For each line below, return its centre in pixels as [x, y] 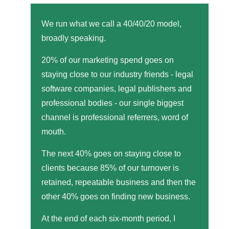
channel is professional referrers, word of [115, 117]
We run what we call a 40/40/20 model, [111, 24]
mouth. [54, 131]
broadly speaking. [74, 38]
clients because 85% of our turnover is [110, 168]
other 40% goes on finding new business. [116, 196]
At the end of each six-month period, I [108, 218]
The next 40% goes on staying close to [111, 153]
